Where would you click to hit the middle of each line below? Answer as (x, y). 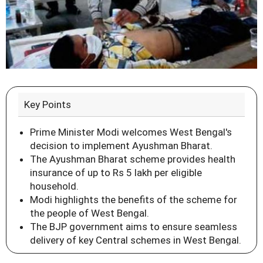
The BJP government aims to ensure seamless (134, 226)
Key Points (48, 104)
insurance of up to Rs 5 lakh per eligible (116, 172)
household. (54, 186)
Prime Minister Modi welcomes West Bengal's (131, 132)
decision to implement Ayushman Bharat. (121, 145)
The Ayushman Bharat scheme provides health (133, 159)
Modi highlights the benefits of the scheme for (134, 199)
